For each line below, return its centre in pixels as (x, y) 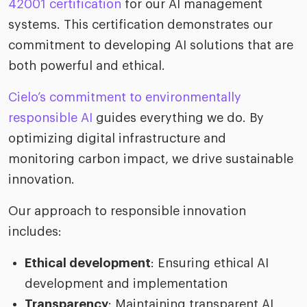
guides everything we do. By (178, 118)
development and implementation (126, 284)
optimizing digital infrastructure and (117, 139)
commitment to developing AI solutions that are (151, 46)
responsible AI (50, 118)
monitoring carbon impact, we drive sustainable (151, 159)
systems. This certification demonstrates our (140, 25)
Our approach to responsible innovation (127, 211)
